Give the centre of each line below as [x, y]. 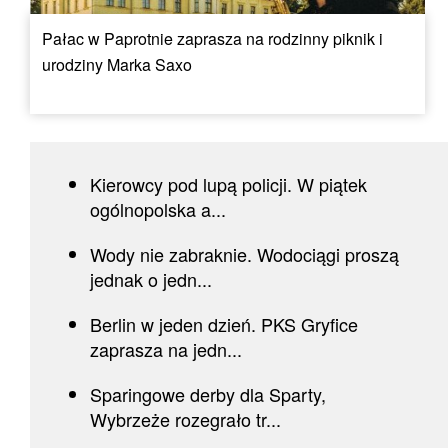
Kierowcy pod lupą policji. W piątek [228, 184]
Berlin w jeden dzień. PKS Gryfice [224, 324]
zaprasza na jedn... [166, 349]
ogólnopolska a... [158, 209]
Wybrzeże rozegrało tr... [185, 419]
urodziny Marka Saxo [117, 65]
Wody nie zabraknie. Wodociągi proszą [244, 254]
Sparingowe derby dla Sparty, [208, 394]
